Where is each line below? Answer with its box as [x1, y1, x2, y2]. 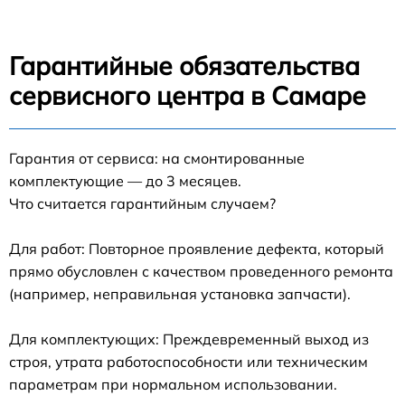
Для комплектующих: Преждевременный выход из [9, 329, 369, 348]
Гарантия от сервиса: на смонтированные [9, 148, 305, 167]
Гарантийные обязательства [9, 49, 360, 81]
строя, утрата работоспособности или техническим [9, 352, 368, 371]
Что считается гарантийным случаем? [9, 193, 276, 212]
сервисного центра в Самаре [9, 79, 366, 111]
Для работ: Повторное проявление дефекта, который [9, 239, 384, 258]
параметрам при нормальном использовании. [9, 374, 337, 393]
